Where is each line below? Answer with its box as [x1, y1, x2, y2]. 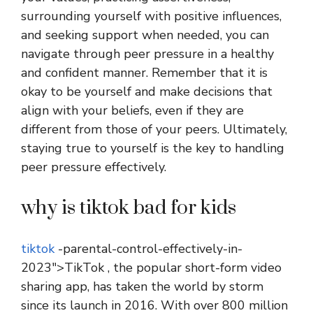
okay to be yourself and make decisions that [21, 83, 272, 101]
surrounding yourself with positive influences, [21, 8, 282, 25]
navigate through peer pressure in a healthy [21, 45, 274, 63]
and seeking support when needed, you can [21, 27, 269, 44]
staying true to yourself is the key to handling [21, 140, 284, 157]
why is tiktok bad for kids [21, 196, 236, 221]
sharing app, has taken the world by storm [21, 278, 263, 296]
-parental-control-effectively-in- [54, 240, 242, 258]
